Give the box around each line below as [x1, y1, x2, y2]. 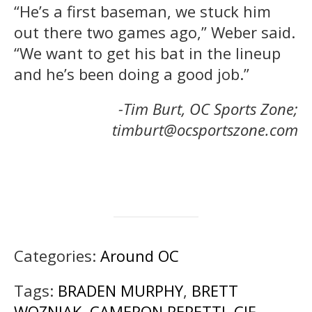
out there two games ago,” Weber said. [14, 21, 295, 42]
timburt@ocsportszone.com [112, 118, 298, 140]
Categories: [14, 244, 100, 266]
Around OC [100, 244, 179, 266]
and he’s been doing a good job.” [14, 63, 249, 84]
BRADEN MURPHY [58, 279, 183, 301]
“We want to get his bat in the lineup [14, 42, 281, 63]
